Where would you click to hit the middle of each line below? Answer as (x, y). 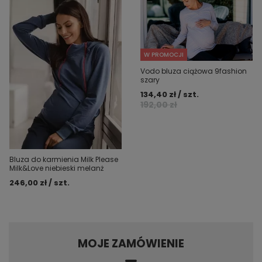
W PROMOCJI (164, 54)
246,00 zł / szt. (39, 183)
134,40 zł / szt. (170, 94)
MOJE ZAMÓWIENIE (131, 244)
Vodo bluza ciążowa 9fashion (194, 71)
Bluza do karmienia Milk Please (64, 160)
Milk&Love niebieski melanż (56, 168)
